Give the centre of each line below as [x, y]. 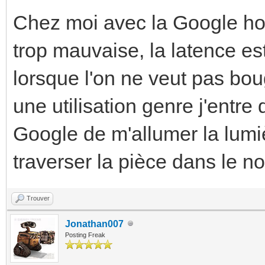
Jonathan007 [94, 224]
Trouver [38, 198]
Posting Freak [85, 235]
